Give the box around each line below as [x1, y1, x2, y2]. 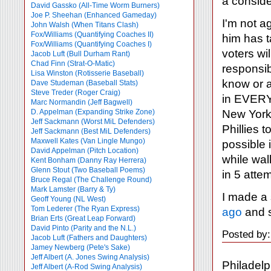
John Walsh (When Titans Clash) [31, 21, 139, 29]
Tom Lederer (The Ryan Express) [31, 204, 140, 213]
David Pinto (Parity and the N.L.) [31, 224, 136, 232]
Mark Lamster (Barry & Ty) [31, 185, 116, 194]
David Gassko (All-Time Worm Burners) [31, 1, 160, 10]
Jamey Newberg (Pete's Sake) [31, 243, 130, 252]
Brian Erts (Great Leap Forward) [31, 214, 135, 223]
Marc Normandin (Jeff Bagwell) [31, 98, 132, 106]
